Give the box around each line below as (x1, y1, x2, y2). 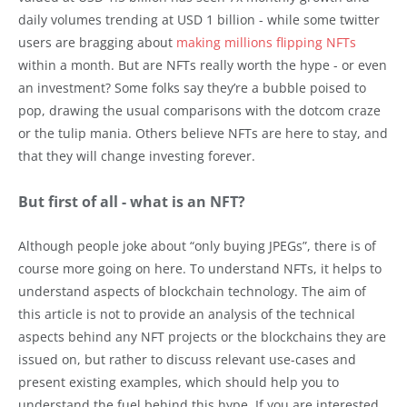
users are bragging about (18, 33, 176, 51)
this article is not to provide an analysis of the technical (18, 304, 355, 323)
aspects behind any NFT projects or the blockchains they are (18, 327, 386, 345)
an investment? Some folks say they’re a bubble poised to (18, 78, 366, 96)
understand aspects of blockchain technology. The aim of (18, 282, 366, 300)
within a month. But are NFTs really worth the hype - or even (18, 55, 387, 74)
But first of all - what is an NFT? (18, 191, 245, 212)
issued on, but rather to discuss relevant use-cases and (18, 350, 356, 368)
